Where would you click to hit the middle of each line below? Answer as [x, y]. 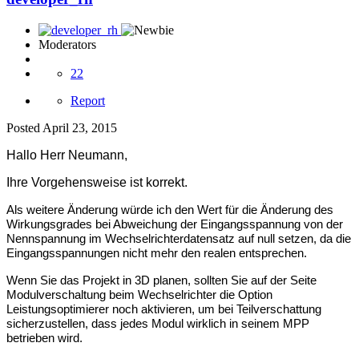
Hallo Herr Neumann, [67, 155]
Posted [24, 127]
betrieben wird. [44, 338]
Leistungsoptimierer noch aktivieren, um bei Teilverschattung [164, 309]
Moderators [67, 44]
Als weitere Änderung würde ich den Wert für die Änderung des [170, 210]
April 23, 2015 [80, 127]
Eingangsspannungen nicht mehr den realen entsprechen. [160, 253]
